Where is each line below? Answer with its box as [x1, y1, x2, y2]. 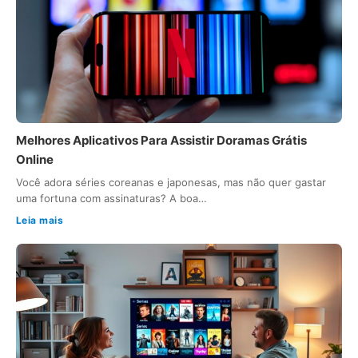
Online [16, 151, 54, 167]
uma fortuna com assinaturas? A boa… [16, 191, 207, 205]
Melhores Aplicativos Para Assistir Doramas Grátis [16, 132, 307, 148]
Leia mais [16, 213, 64, 226]
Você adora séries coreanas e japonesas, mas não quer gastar [16, 175, 326, 189]
